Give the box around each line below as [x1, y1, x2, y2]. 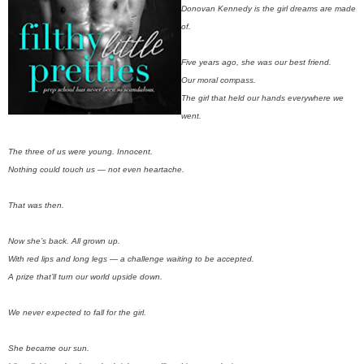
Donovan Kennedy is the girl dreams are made [181, 3, 356, 13]
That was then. [8, 200, 64, 210]
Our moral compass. [181, 75, 258, 84]
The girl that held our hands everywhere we [181, 93, 344, 102]
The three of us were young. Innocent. [8, 146, 155, 156]
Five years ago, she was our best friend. [181, 57, 334, 67]
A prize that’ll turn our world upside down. [8, 271, 165, 281]
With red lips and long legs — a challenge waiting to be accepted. [8, 253, 257, 263]
